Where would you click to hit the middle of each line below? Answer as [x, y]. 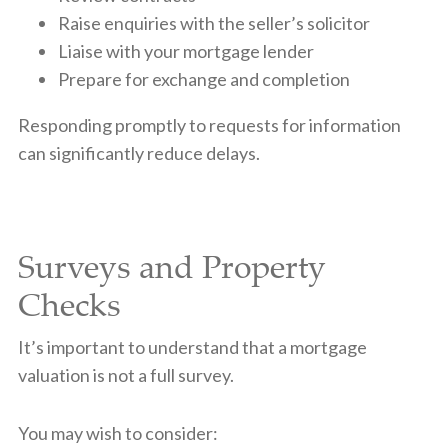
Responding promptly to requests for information [209, 124]
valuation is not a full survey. [125, 374]
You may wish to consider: [117, 432]
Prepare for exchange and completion [203, 78]
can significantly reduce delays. [138, 152]
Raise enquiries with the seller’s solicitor [213, 22]
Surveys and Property [171, 265]
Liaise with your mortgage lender [185, 50]
